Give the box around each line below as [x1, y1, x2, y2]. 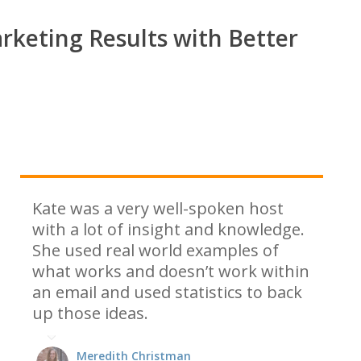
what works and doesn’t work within [32, 260, 309, 282]
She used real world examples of [32, 239, 279, 261]
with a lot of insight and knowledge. [32, 218, 305, 240]
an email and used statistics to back [32, 281, 302, 303]
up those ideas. [32, 302, 148, 324]
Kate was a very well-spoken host [32, 197, 284, 219]
